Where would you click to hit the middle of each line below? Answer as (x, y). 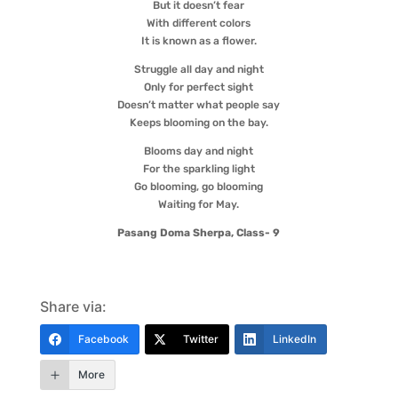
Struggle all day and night (199, 69)
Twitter (200, 339)
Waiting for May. (199, 204)
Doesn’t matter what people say (199, 105)
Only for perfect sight (199, 87)
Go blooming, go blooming (199, 187)
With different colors (199, 23)
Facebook (103, 339)
